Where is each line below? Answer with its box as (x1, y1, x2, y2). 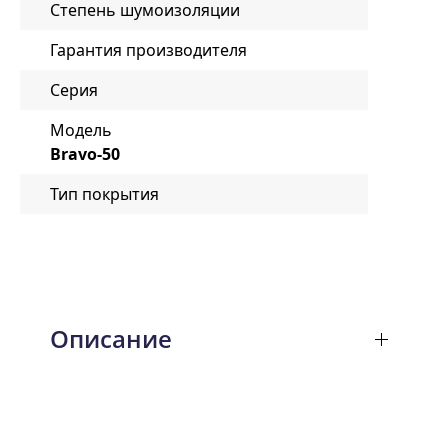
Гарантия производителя (50, 38, 247, 61)
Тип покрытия (50, 182, 159, 205)
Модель (50, 118, 112, 141)
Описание (50, 321, 172, 355)
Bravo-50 (50, 142, 120, 165)
